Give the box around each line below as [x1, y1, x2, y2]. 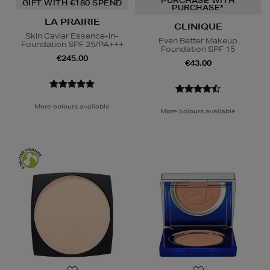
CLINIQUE [174, 20, 222, 32]
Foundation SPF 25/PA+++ [20, 39, 124, 49]
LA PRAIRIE [44, 16, 100, 27]
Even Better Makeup [159, 35, 237, 46]
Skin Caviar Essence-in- [25, 30, 119, 41]
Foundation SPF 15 [161, 43, 235, 54]
